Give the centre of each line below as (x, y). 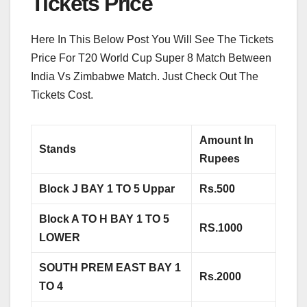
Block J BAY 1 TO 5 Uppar (109, 188)
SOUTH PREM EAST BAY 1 (110, 267)
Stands (59, 149)
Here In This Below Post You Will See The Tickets (152, 39)
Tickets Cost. (62, 95)
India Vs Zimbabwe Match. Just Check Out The (145, 76)
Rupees (220, 158)
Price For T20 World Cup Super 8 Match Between (151, 58)
